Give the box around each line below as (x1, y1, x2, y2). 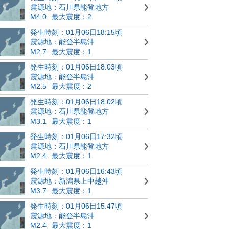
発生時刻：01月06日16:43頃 (30, 167, 122, 175)
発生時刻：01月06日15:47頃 (30, 202, 122, 210)
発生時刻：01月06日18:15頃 (30, 28, 122, 36)
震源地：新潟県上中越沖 (30, 177, 109, 185)
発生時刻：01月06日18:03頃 (30, 63, 122, 71)
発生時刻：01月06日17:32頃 (30, 132, 122, 141)
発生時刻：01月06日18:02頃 (30, 98, 122, 106)
